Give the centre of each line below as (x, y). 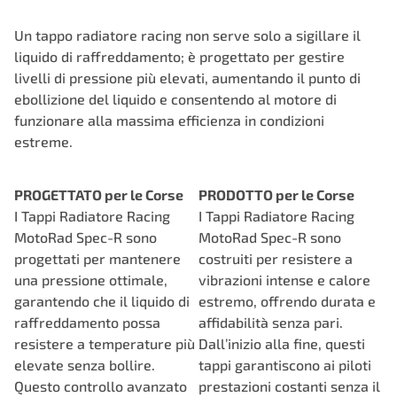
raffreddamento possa (87, 322)
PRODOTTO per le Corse (276, 195)
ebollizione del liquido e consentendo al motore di (175, 99)
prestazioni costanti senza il (289, 386)
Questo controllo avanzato (101, 386)
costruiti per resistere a (276, 258)
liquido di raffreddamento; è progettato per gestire (179, 56)
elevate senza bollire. (85, 365)
